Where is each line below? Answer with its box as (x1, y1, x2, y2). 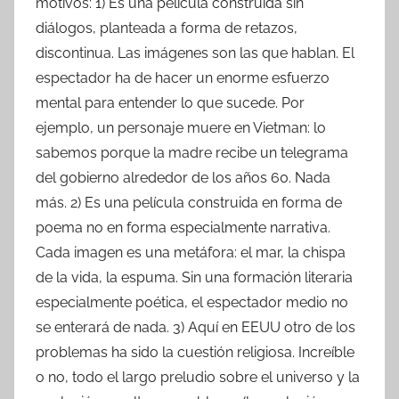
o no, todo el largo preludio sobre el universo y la (36, 368, 360, 386)
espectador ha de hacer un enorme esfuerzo (36, 69, 330, 86)
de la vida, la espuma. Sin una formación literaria (36, 268, 353, 286)
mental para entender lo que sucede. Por (36, 94, 305, 111)
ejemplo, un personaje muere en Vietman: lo (36, 118, 326, 136)
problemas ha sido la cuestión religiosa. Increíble (36, 343, 354, 361)
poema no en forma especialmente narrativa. (36, 218, 330, 236)
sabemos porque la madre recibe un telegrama (36, 143, 348, 161)
